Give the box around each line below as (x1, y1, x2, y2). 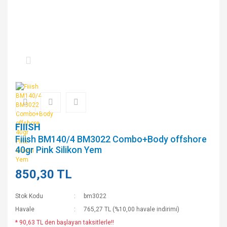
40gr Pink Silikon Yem (15, 144, 102, 155)
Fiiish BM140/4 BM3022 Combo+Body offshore (15, 134, 207, 144)
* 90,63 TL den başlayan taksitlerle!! (15, 219, 114, 226)
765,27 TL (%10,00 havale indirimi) (84, 206, 180, 213)
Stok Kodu (15, 193, 43, 200)
